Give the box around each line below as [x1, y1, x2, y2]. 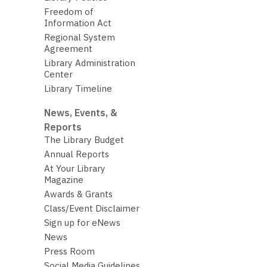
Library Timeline [44, 83, 112, 95]
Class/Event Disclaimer [44, 202, 139, 214]
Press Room [44, 245, 95, 257]
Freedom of [44, 6, 94, 18]
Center [44, 69, 73, 80]
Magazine [44, 173, 83, 185]
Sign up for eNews [44, 216, 120, 228]
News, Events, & [44, 106, 117, 119]
